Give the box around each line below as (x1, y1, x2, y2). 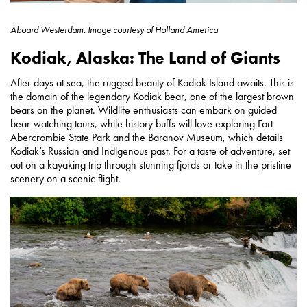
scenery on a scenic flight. (10, 172, 121, 186)
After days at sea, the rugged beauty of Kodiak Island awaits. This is (10, 76, 294, 90)
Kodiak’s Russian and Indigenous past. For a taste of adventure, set (10, 145, 290, 158)
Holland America (153, 24, 218, 36)
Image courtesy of (88, 24, 153, 36)
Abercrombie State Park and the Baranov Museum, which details (10, 131, 283, 145)
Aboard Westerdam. (10, 24, 88, 36)
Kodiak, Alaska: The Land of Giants (10, 47, 280, 69)
